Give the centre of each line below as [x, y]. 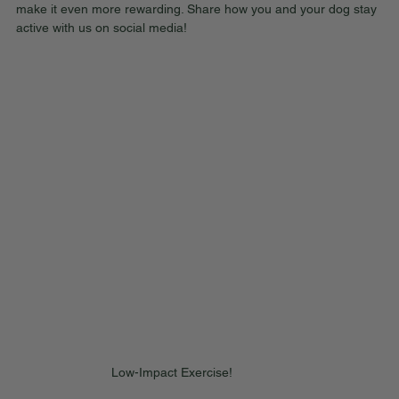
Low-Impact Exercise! [172, 373]
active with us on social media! [102, 28]
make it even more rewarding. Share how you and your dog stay [198, 9]
